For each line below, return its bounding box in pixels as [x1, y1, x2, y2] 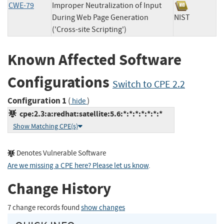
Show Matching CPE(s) [13, 121, 78, 130]
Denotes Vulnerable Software [15, 148, 106, 158]
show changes [81, 202, 125, 212]
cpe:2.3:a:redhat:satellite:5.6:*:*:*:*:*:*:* [16, 108, 162, 119]
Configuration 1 [7, 94, 66, 106]
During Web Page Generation [52, 12, 148, 23]
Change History [7, 178, 111, 199]
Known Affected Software [7, 49, 181, 70]
